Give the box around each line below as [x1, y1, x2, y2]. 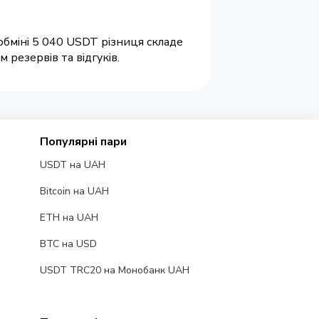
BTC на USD [39, 237, 97, 251]
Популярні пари [39, 134, 127, 150]
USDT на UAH [39, 158, 105, 172]
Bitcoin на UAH [39, 184, 109, 199]
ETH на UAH [39, 211, 98, 225]
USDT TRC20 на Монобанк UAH [39, 263, 189, 278]
